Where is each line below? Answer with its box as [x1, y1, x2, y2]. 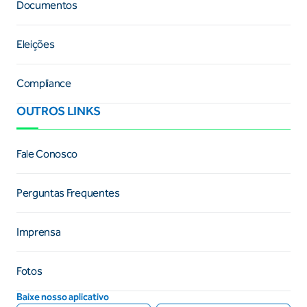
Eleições [16, 37, 55, 51]
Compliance [16, 76, 71, 90]
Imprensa [16, 225, 61, 238]
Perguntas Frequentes [16, 186, 120, 199]
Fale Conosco [16, 147, 78, 160]
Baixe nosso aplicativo [16, 291, 109, 303]
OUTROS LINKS [16, 103, 101, 119]
